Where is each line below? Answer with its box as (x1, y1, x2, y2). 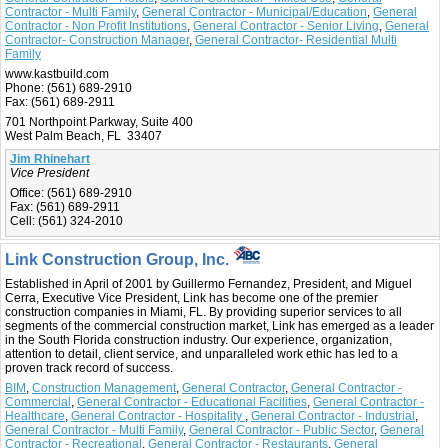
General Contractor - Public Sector (189, 423, 374, 438)
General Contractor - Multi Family (5, 423, 183, 438)
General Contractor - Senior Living (193, 19, 379, 34)
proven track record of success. (5, 361, 173, 376)
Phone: (5, 81, 44, 96)
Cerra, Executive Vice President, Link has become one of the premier (5, 291, 378, 306)
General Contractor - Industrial (251, 409, 415, 424)
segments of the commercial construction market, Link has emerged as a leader (5, 319, 434, 334)
